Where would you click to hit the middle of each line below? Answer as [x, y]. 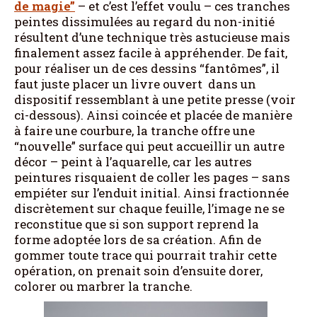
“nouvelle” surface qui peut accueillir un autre [149, 146]
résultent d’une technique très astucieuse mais [152, 37]
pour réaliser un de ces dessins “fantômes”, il [147, 68]
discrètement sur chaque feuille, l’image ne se [149, 208]
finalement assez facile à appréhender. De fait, [151, 53]
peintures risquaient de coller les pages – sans [152, 177]
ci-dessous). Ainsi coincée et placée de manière [153, 115]
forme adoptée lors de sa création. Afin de [138, 240]
